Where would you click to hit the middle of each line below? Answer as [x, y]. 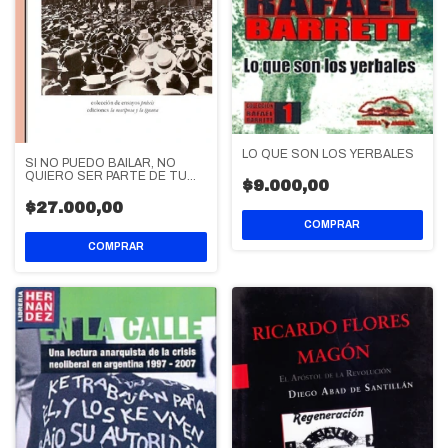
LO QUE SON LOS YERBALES [327, 153]
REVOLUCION [65, 189]
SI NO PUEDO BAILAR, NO [100, 163]
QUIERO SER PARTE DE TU [106, 176]
